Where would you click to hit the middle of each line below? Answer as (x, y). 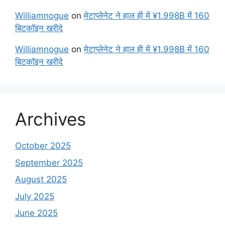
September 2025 (49, 162)
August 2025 (41, 179)
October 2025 (43, 146)
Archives (50, 119)
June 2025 (36, 213)
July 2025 (35, 196)
